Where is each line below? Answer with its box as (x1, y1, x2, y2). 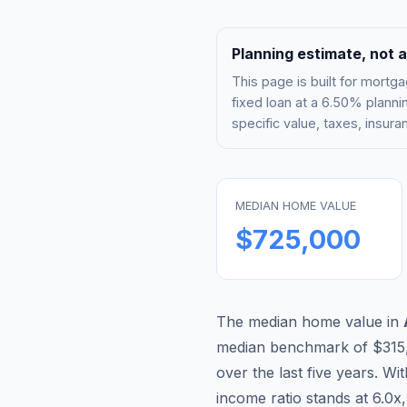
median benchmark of (216, 337, 372, 356)
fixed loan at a (232, 94, 322, 110)
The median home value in (216, 312, 403, 331)
